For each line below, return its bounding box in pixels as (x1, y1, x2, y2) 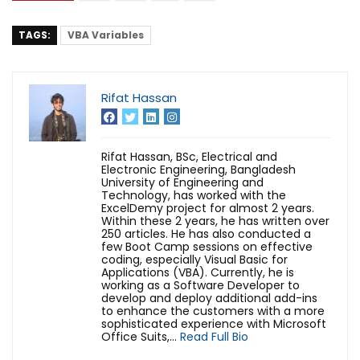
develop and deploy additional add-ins (101, 289, 317, 306)
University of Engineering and (101, 174, 264, 190)
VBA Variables (67, 27, 144, 42)
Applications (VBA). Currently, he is (101, 264, 294, 280)
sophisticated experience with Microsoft (101, 315, 326, 332)
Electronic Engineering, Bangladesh (101, 161, 296, 178)
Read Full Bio (180, 328, 248, 345)
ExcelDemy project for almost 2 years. (101, 199, 314, 216)
